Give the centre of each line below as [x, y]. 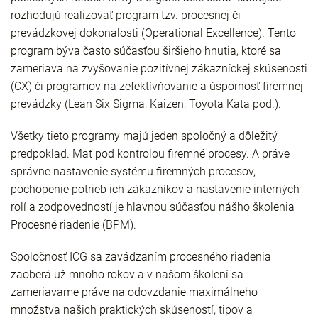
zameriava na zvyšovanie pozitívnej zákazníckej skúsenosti [159, 68]
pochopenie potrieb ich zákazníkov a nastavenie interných [155, 189]
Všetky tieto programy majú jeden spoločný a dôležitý [144, 136]
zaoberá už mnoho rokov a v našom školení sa [127, 274]
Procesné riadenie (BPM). [73, 225]
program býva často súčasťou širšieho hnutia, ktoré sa [146, 51]
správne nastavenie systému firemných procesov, [133, 171]
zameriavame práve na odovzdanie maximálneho [134, 292]
